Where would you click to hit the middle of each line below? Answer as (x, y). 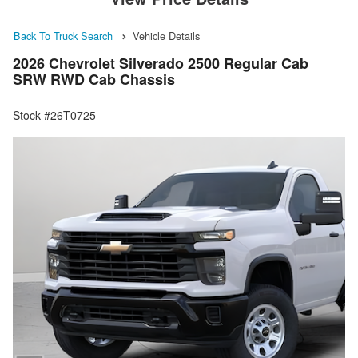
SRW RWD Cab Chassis (94, 80)
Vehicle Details (166, 36)
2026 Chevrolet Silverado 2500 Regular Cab (161, 64)
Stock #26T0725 (54, 115)
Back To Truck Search (63, 36)
